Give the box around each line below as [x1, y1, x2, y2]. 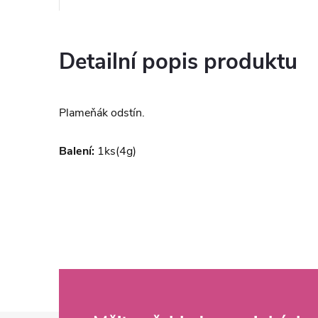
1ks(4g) [94, 143, 136, 159]
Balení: [59, 143, 94, 159]
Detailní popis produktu [59, 47, 297, 77]
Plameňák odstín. [59, 105, 145, 121]
